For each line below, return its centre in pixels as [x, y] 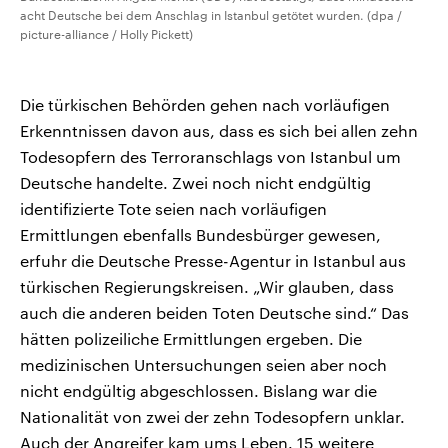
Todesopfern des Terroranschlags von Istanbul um [210, 157]
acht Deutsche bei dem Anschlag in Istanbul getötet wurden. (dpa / [211, 15]
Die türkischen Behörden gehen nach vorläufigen [205, 105]
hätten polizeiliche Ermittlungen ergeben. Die [191, 339]
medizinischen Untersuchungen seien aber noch [203, 365]
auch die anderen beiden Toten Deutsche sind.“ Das [214, 313]
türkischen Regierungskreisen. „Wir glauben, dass [207, 287]
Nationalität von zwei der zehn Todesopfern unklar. [212, 417]
